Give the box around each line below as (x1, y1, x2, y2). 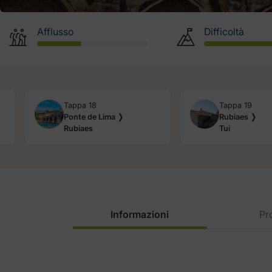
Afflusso (36, 25, 73, 38)
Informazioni (110, 208, 169, 221)
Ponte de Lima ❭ (64, 112, 124, 122)
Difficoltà (203, 25, 244, 38)
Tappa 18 (64, 101, 97, 110)
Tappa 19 (219, 101, 252, 110)
